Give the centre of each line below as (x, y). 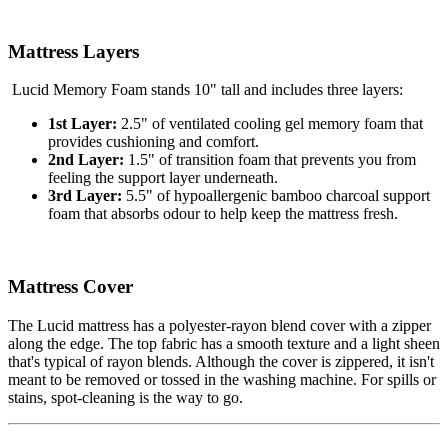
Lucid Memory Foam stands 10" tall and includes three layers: (209, 90)
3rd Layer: (85, 196)
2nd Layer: (86, 160)
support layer (159, 178)
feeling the (83, 178)
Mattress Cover (70, 286)
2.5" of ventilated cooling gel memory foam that (270, 124)
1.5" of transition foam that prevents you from (270, 160)
